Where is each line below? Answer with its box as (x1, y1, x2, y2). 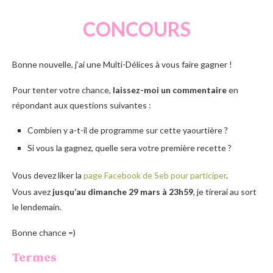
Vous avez (12, 186, 52, 197)
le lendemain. (12, 201, 62, 212)
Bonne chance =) (12, 227, 76, 238)
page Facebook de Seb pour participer (83, 169, 226, 180)
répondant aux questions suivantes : (12, 99, 151, 110)
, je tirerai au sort (193, 186, 257, 197)
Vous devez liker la (12, 169, 83, 180)
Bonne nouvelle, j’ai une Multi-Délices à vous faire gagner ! (12, 58, 232, 69)
